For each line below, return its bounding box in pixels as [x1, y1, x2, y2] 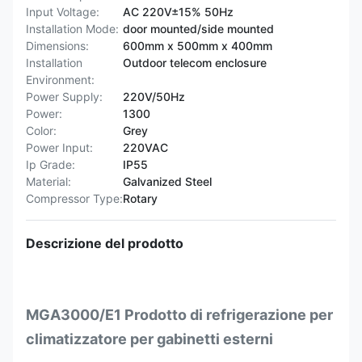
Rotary [123, 192, 158, 205]
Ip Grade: [26, 158, 75, 171]
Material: [26, 175, 71, 188]
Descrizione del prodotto [26, 235, 183, 251]
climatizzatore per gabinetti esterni [26, 330, 273, 347]
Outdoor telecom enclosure [123, 56, 267, 69]
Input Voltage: [26, 5, 99, 19]
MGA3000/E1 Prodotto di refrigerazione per [26, 306, 333, 323]
